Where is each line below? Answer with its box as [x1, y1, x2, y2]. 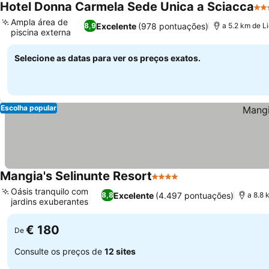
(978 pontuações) [138, 20, 209, 31]
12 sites [104, 246, 136, 256]
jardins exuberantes [11, 196, 88, 207]
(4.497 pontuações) [155, 190, 234, 201]
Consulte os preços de [14, 246, 104, 256]
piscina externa [11, 27, 71, 37]
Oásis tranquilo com [11, 186, 88, 196]
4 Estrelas [151, 177, 196, 189]
